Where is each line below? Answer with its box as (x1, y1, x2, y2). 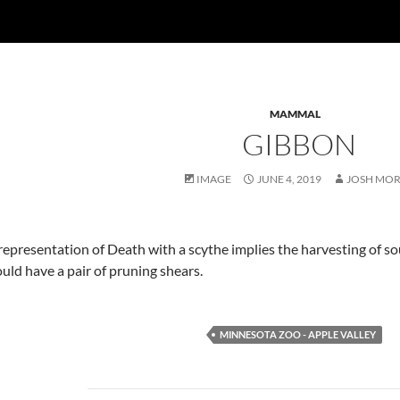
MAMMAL (269, 107, 321, 121)
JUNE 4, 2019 (257, 172, 321, 186)
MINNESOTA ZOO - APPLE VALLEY (219, 328, 376, 340)
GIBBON (242, 126, 356, 162)
